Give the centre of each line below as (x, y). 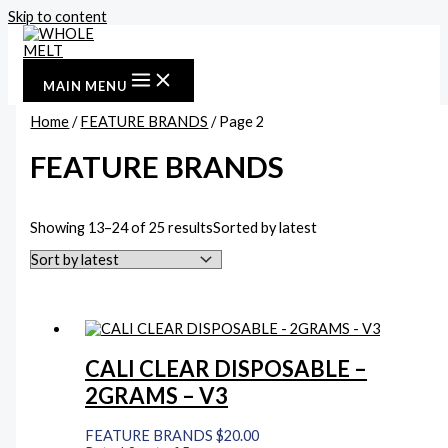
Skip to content (57, 16)
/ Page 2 (236, 121)
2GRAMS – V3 (157, 396)
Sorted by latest (265, 227)
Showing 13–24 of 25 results (122, 227)
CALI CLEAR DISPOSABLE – (226, 369)
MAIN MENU (85, 86)
